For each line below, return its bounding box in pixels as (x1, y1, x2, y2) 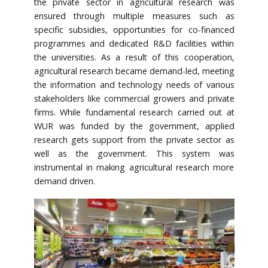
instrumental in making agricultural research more (33, 161, 234, 173)
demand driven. (33, 175, 95, 187)
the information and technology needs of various (33, 78, 234, 90)
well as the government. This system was (33, 147, 234, 159)
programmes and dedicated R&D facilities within (33, 37, 234, 49)
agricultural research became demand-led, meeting (33, 65, 234, 77)
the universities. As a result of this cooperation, (33, 51, 234, 63)
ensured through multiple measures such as (33, 10, 234, 22)
